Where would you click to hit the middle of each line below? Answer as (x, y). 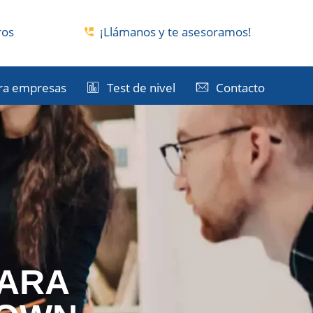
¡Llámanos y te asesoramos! (175, 31)
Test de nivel (141, 87)
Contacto (240, 87)
